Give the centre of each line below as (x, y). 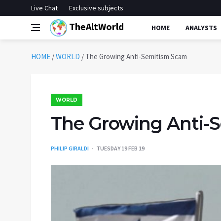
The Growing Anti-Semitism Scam (136, 56)
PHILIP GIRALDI (70, 148)
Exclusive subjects (96, 8)
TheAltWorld (95, 26)
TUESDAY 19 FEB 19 (120, 148)
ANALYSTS (201, 28)
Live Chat (44, 8)
